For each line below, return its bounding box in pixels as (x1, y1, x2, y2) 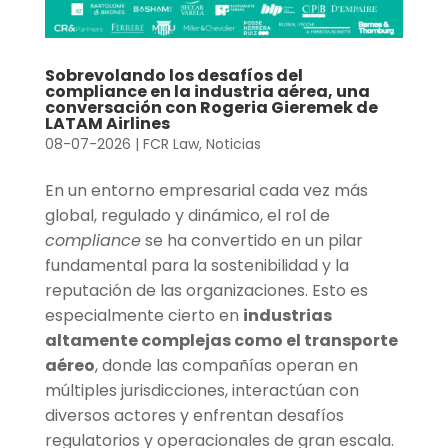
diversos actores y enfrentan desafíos (44, 404, 344, 428)
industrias (242, 304, 332, 328)
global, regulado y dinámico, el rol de (44, 204, 330, 228)
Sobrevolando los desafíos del (44, 64, 303, 88)
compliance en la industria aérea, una (44, 80, 370, 104)
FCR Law (142, 134, 199, 155)
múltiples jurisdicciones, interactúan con (44, 379, 359, 403)
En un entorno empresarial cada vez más (44, 179, 368, 203)
